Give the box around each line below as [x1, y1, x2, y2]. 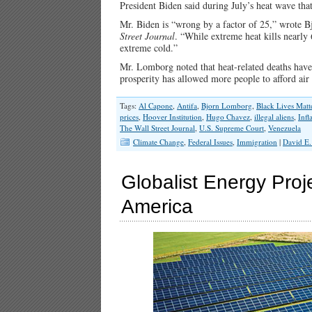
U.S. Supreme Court [199, 123, 264, 133]
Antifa [177, 100, 197, 111]
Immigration [237, 136, 277, 147]
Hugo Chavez [206, 111, 250, 122]
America [121, 196, 193, 217]
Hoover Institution [143, 111, 202, 122]
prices [120, 111, 139, 122]
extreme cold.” [120, 41, 178, 54]
